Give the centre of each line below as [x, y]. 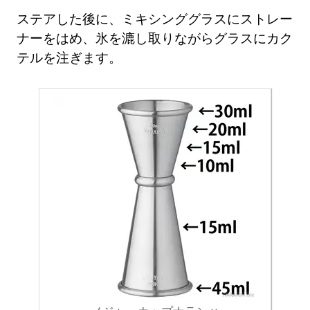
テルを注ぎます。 [70, 57]
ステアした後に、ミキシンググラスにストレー [155, 19]
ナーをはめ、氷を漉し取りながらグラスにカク [155, 38]
